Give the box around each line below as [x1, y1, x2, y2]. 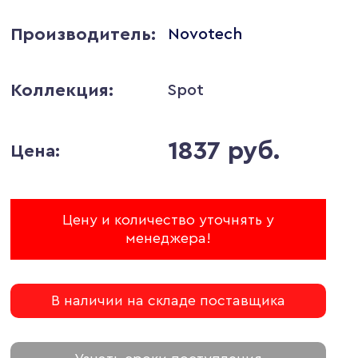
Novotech [168, 26, 243, 42]
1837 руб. [168, 138, 281, 164]
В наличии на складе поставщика [50, 293, 285, 308]
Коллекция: [10, 82, 113, 99]
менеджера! [125, 231, 211, 245]
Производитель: [10, 26, 156, 43]
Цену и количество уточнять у [62, 213, 274, 227]
